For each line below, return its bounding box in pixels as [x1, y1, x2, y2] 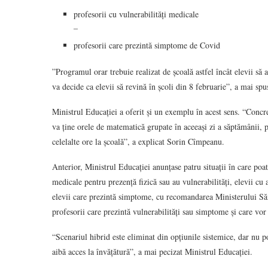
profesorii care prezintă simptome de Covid [74, 39, 220, 51]
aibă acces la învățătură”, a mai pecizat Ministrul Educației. [52, 246, 252, 257]
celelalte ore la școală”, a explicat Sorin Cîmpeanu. [52, 136, 224, 147]
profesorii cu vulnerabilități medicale [74, 8, 199, 20]
